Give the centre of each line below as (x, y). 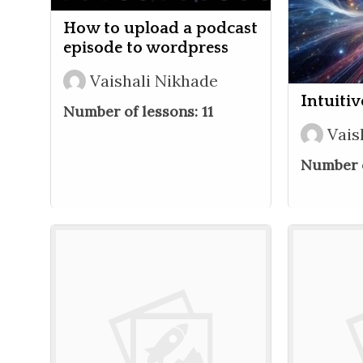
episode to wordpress (146, 47)
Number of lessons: (132, 111)
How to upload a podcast (160, 28)
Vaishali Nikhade (154, 80)
